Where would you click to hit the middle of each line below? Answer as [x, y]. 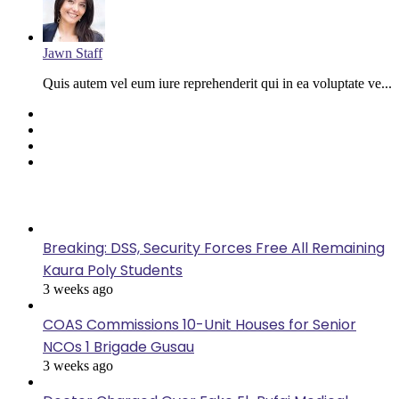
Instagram [69, 161]
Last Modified [53, 196]
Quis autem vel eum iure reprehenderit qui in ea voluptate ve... [217, 84]
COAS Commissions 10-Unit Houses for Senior [199, 325]
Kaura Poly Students [113, 271]
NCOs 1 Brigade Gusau [118, 347]
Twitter [62, 129]
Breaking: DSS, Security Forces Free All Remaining [214, 248]
